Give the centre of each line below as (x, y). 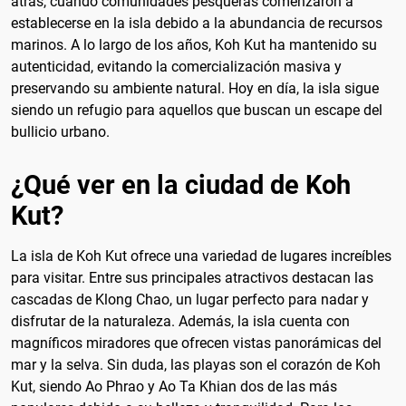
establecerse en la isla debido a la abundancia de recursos (197, 23)
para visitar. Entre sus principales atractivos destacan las (192, 277)
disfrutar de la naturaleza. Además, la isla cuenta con (180, 321)
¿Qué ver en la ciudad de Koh (181, 184)
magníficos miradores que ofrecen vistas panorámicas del (196, 343)
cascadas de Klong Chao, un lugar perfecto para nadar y (190, 299)
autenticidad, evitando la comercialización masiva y (176, 66)
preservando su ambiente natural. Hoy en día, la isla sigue (195, 88)
